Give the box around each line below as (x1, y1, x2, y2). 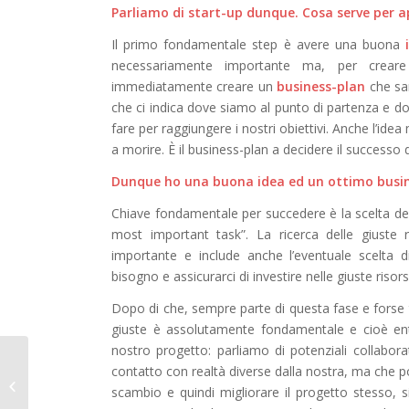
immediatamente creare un (111, 78, 278, 96)
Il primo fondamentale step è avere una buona (111, 36, 406, 54)
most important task (111, 225, 242, 244)
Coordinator (32, 386, 99, 404)
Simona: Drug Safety (32, 367, 145, 384)
